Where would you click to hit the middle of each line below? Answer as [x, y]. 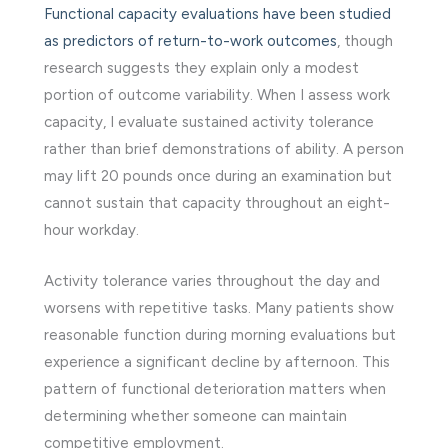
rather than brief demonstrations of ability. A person [224, 148]
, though [365, 40]
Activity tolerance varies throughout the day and [212, 280]
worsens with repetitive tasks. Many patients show [219, 307]
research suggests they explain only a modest [201, 67]
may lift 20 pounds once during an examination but [218, 175]
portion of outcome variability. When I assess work [217, 94]
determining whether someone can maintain [195, 415]
